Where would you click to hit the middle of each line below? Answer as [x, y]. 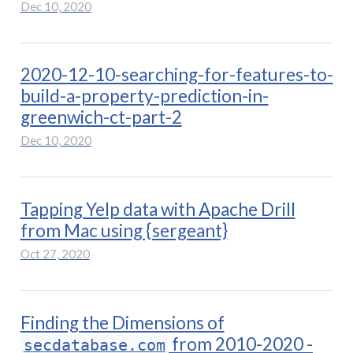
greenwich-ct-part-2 [101, 117]
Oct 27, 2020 [55, 254]
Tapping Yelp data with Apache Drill [158, 210]
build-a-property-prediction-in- [144, 96]
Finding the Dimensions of [122, 322]
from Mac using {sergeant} [124, 231]
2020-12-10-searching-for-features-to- [176, 75]
